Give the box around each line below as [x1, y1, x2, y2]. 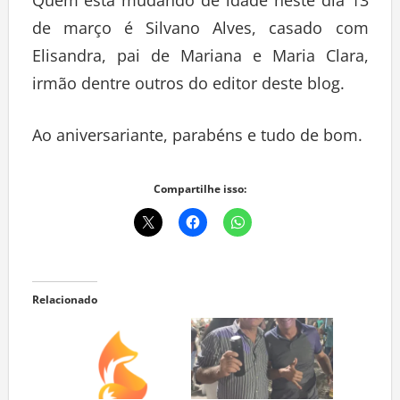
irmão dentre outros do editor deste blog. [31, 72, 345, 95]
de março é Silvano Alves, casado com [31, 17, 369, 39]
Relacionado [31, 292, 97, 308]
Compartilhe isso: [154, 181, 246, 197]
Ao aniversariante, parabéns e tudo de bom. [31, 124, 362, 146]
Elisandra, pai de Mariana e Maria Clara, [31, 45, 369, 67]
